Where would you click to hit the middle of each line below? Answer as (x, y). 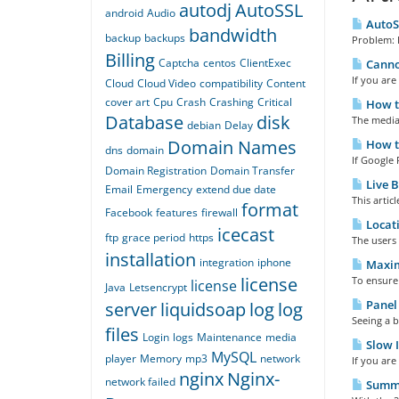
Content (286, 84)
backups (165, 38)
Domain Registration (156, 171)
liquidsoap (203, 310)
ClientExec (265, 63)
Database (144, 123)
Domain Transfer (252, 171)
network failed (140, 382)
